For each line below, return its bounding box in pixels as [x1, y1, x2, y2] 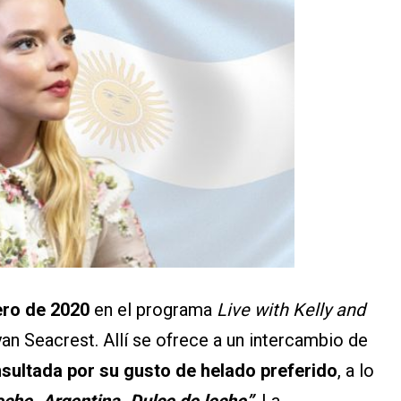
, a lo [337, 359, 374, 381]
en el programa [90, 298, 217, 320]
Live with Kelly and [217, 298, 365, 320]
